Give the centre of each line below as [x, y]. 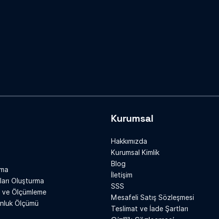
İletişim [122, 175]
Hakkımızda [129, 142]
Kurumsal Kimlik [135, 153]
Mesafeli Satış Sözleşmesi [153, 198]
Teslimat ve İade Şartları [150, 209]
